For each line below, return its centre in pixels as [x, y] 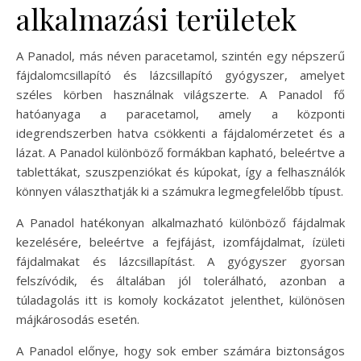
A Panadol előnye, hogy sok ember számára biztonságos [180, 350]
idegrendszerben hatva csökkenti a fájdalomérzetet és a [180, 133]
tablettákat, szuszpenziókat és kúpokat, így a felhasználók [180, 171]
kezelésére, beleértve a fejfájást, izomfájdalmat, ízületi [180, 241]
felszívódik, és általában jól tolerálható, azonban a [180, 280]
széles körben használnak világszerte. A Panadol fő [180, 94]
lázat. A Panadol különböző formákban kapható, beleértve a [180, 152]
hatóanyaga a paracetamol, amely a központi [180, 113]
